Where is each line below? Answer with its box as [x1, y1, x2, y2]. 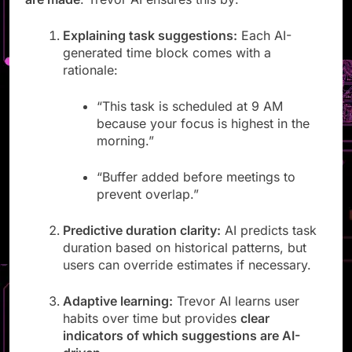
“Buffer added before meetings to [97, 182, 296, 199]
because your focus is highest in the [97, 129, 310, 145]
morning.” [97, 146, 155, 163]
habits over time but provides [63, 324, 240, 340]
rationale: [63, 75, 118, 92]
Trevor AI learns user [173, 306, 299, 323]
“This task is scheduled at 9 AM [97, 112, 284, 128]
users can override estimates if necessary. [63, 270, 311, 287]
